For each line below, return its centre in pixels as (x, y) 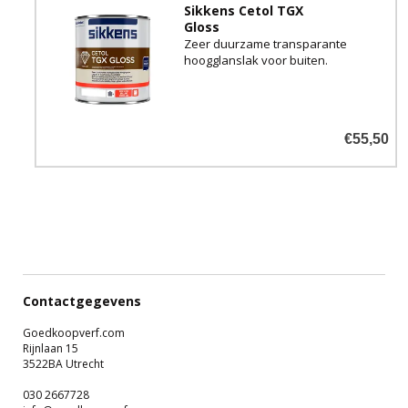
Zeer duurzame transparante (265, 43)
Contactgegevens (82, 301)
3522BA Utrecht (63, 363)
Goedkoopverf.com (74, 332)
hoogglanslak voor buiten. (255, 60)
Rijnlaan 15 (51, 348)
